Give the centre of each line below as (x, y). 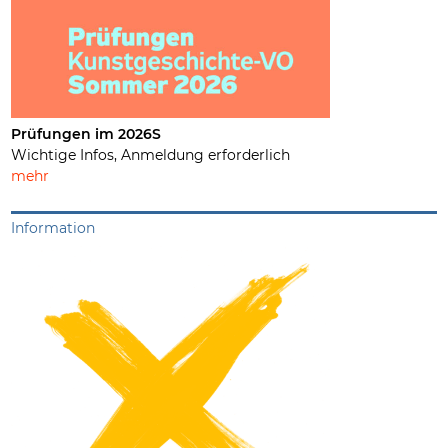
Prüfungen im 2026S (86, 133)
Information (53, 227)
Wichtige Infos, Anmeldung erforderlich (151, 154)
